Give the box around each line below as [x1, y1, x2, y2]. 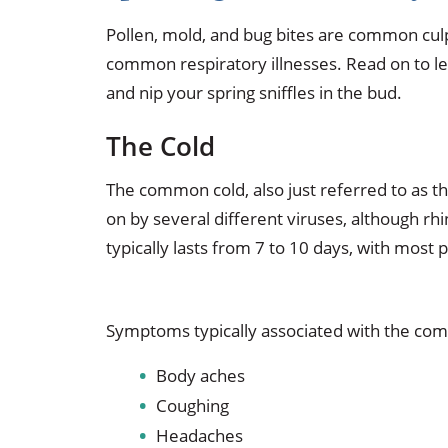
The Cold [105, 127, 215, 164]
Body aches [155, 364, 245, 388]
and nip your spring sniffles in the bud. [105, 80, 402, 104]
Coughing [155, 394, 229, 418]
